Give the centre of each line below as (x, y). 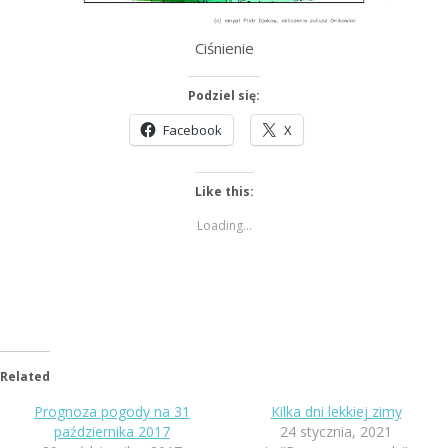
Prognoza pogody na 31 (112, 411)
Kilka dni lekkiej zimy (336, 411)
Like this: (224, 191)
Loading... (224, 225)
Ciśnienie (224, 47)
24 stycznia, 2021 (336, 431)
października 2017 (112, 431)
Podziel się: (224, 95)
